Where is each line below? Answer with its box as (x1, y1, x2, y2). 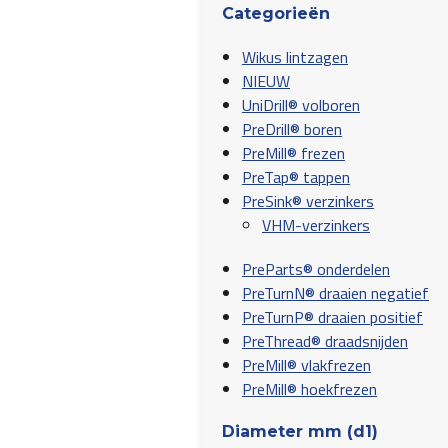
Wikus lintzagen (242, 45, 348, 69)
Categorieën (222, 4, 330, 23)
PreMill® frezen (242, 141, 345, 165)
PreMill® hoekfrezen (242, 377, 377, 401)
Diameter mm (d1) (222, 422, 378, 441)
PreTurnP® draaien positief (242, 305, 423, 329)
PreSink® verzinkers (242, 189, 374, 213)
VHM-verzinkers (262, 213, 370, 237)
